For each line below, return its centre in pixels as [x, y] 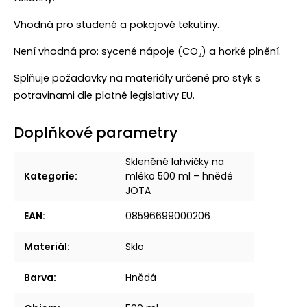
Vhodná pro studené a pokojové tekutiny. [116, 25]
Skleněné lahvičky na [175, 162]
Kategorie [49, 176]
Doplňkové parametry [96, 133]
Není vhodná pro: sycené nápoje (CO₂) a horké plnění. [147, 52]
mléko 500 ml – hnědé [179, 176]
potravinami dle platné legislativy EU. [104, 96]
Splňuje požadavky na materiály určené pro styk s [137, 78]
